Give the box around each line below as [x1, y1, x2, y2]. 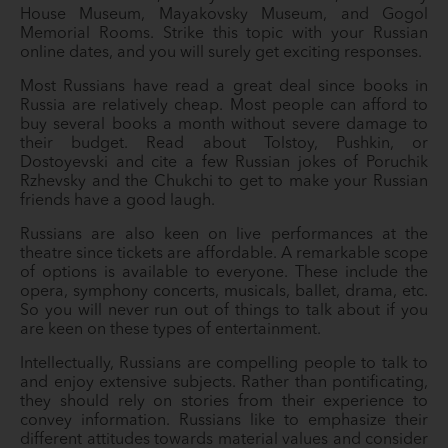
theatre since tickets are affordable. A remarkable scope [20, 246, 428, 262]
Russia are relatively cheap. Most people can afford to [20, 98, 428, 114]
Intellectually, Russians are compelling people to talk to [20, 356, 428, 372]
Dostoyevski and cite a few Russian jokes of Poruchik [20, 155, 428, 171]
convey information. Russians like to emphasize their [20, 413, 428, 429]
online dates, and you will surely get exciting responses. [20, 45, 422, 61]
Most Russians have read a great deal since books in [20, 79, 428, 95]
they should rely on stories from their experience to [20, 394, 428, 410]
